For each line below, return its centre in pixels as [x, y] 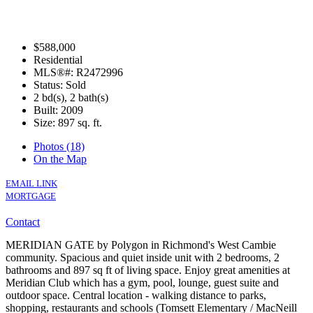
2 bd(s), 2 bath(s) [71, 97]
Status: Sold [60, 85]
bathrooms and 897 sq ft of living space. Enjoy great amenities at [148, 270]
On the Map [60, 159]
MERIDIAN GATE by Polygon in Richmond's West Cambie [141, 245]
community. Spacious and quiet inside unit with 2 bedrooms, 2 [143, 257]
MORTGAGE [31, 196]
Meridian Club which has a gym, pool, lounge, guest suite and [142, 282]
